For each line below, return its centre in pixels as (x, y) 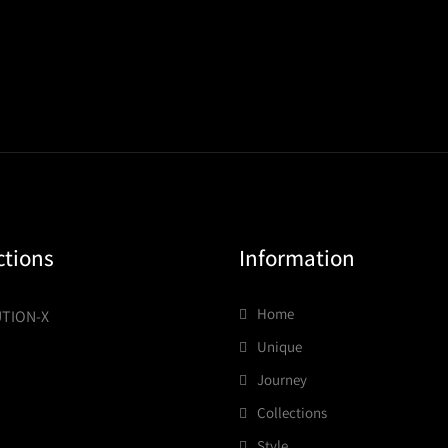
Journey (282, 379)
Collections (292, 412)
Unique (279, 346)
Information (297, 258)
